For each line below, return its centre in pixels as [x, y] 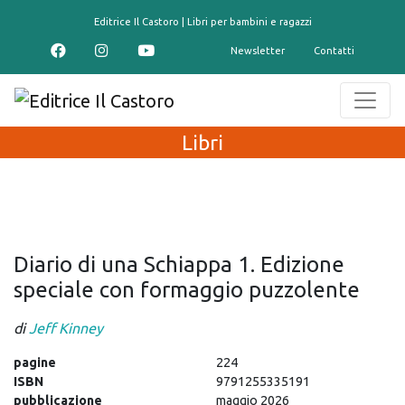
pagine [35, 362]
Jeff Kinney [66, 328]
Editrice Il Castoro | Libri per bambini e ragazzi [202, 22]
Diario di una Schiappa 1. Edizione [179, 264]
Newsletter [258, 51]
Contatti [334, 51]
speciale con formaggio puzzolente [187, 289]
